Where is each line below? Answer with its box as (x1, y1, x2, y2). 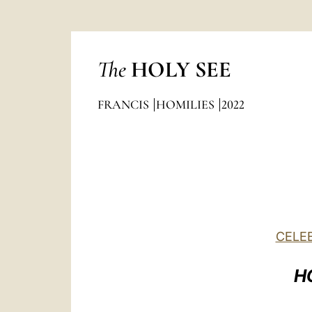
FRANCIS (97, 97, 152, 112)
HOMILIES (155, 97, 217, 112)
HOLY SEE (130, 56, 231, 83)
